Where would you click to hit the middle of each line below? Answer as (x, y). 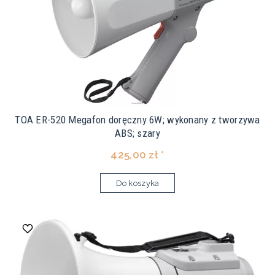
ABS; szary (137, 134)
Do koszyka (137, 184)
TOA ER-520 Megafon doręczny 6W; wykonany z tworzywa (137, 120)
